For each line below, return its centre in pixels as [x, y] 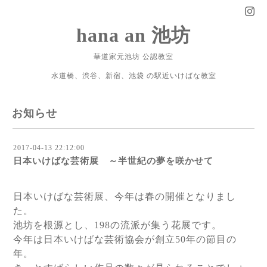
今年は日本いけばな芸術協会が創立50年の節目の [125, 239]
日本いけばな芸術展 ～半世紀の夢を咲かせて [113, 161]
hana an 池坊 [133, 35]
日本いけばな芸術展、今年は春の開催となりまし [125, 196]
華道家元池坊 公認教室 [133, 57]
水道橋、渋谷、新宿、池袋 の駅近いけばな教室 [133, 76]
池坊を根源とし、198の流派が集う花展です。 [117, 225]
